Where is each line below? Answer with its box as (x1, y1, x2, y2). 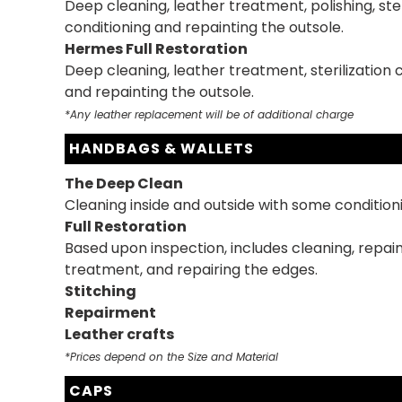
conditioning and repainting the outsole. (65, 17, 344, 38)
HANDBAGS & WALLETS (69, 138, 254, 159)
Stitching (65, 281, 136, 301)
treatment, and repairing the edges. (65, 259, 318, 280)
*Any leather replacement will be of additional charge (65, 107, 354, 122)
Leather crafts (65, 324, 174, 345)
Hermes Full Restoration (65, 39, 248, 59)
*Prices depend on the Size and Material (65, 349, 278, 364)
